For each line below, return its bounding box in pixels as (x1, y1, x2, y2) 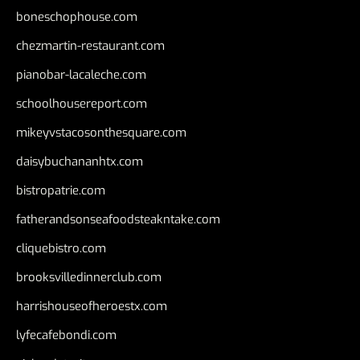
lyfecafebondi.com (16, 326, 117, 343)
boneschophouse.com (16, 8, 137, 25)
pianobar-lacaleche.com (16, 66, 146, 83)
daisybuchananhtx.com (16, 153, 143, 170)
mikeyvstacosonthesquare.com (16, 124, 186, 141)
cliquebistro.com (16, 239, 106, 256)
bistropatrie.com (16, 182, 105, 198)
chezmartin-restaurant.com (16, 37, 165, 54)
